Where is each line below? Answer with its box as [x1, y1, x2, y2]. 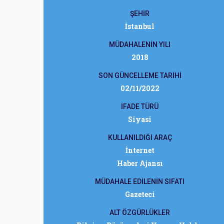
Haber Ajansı [116, 158, 163, 168]
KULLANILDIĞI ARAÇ [107, 133, 172, 141]
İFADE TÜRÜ [121, 102, 158, 110]
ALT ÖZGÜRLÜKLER [109, 208, 170, 216]
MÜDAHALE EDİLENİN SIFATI [95, 177, 184, 185]
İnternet [125, 145, 154, 155]
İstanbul [125, 21, 154, 31]
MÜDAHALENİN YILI [109, 40, 170, 48]
